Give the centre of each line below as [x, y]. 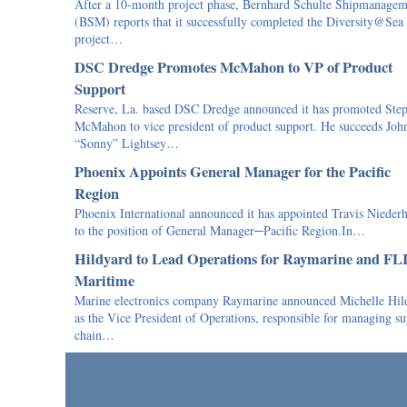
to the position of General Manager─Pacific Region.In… [220, 230]
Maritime [104, 281]
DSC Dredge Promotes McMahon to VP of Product [233, 67]
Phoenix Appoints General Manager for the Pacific [233, 172]
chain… [94, 335]
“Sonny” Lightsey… [127, 143]
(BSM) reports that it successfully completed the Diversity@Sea [239, 21]
